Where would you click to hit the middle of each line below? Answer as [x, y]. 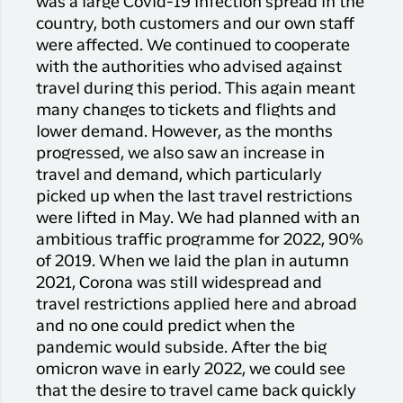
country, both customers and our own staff [195, 24]
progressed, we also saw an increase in [180, 153]
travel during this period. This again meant [196, 89]
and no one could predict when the [166, 326]
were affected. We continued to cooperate [193, 45]
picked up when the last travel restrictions [194, 197]
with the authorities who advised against [189, 67]
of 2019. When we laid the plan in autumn [193, 261]
